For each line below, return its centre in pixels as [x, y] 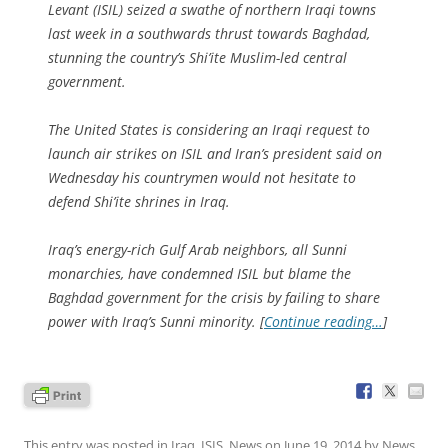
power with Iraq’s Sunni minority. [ [156, 321]
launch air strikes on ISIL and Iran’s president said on [215, 153]
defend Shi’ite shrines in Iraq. [139, 201]
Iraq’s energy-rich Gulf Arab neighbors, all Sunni [197, 249]
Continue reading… [323, 321]
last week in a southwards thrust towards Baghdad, [209, 33]
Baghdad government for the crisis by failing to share [214, 297]
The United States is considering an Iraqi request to [209, 129]
